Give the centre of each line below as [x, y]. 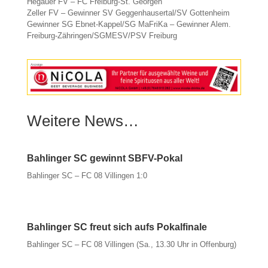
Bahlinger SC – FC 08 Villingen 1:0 [87, 176]
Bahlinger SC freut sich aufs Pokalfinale [117, 227]
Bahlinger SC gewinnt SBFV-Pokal [104, 159]
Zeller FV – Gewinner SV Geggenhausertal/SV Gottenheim [128, 13]
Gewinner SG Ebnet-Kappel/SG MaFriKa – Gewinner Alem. [129, 24]
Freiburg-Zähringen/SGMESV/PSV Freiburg [102, 35]
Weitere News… [83, 121]
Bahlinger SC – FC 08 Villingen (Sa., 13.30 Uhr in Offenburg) [131, 245]
